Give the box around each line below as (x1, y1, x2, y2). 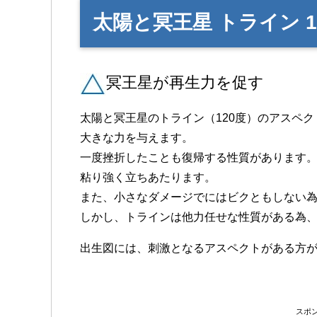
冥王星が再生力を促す (106, 74, 264, 92)
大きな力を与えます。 (80, 132, 193, 144)
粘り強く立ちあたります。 (80, 171, 216, 184)
